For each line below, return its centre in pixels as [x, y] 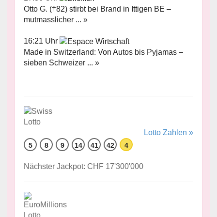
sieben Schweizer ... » [62, 62]
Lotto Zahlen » [169, 132]
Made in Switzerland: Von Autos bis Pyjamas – [103, 52]
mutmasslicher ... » [56, 19]
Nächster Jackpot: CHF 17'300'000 [84, 166]
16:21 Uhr [42, 41]
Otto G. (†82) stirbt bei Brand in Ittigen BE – [97, 9]
